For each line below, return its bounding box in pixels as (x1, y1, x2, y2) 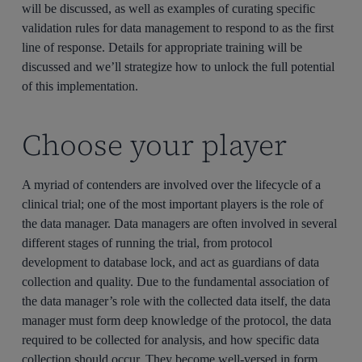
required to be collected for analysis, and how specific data (22, 333, 320, 347)
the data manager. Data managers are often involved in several (22, 217, 338, 231)
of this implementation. (22, 79, 139, 94)
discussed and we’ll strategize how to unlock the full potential (22, 60, 335, 74)
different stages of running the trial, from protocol (22, 236, 273, 250)
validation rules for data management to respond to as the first (22, 21, 335, 36)
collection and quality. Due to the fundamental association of (22, 275, 330, 289)
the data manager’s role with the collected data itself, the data (22, 294, 331, 309)
